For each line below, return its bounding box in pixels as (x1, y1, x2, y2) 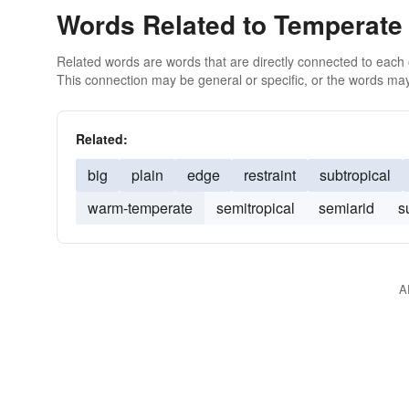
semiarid (319, 197, 374, 218)
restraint (244, 164, 296, 185)
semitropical (216, 197, 295, 218)
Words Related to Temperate (57, 5, 403, 43)
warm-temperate (88, 197, 193, 218)
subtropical (320, 164, 391, 185)
